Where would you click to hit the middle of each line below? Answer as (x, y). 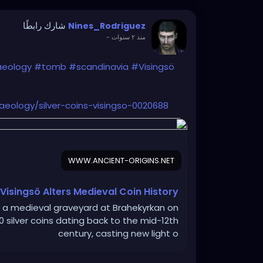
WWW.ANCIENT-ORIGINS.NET (121, 161)
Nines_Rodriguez (107, 26)
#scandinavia (99, 67)
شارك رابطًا (44, 26)
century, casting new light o (118, 234)
